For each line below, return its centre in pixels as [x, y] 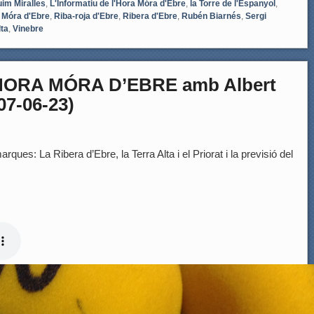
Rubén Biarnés [211, 16]
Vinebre [28, 28]
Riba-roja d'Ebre [86, 16]
